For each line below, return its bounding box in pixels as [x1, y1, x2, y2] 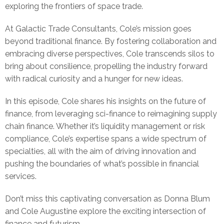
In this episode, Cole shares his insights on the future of [5, 96, 206, 106]
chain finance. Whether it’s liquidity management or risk [5, 121, 205, 131]
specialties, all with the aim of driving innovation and [5, 146, 196, 156]
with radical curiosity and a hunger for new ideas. [5, 74, 183, 83]
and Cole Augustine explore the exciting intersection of [5, 206, 206, 216]
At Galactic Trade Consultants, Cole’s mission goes [5, 24, 191, 33]
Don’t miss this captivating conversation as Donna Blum [5, 194, 210, 203]
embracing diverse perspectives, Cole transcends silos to [5, 49, 214, 58]
